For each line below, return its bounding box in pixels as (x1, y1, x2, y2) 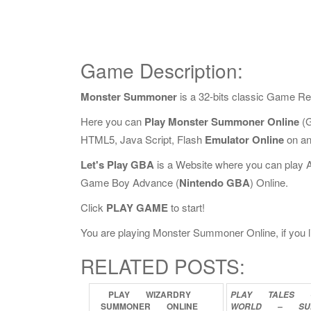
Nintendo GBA (179, 175, 250, 190)
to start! (168, 200, 205, 215)
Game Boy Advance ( (81, 175, 179, 190)
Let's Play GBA (81, 157, 154, 172)
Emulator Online (205, 132, 284, 147)
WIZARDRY (145, 288, 191, 301)
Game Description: (81, 56, 243, 84)
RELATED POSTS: (81, 252, 245, 280)
